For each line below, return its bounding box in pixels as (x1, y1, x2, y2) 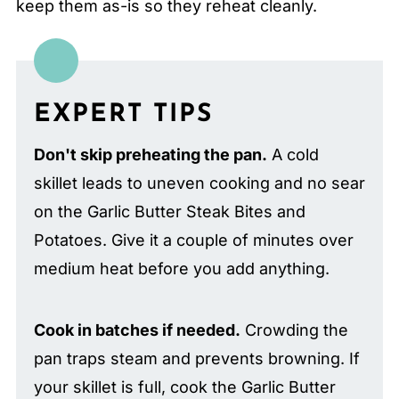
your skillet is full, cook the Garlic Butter (33, 377, 336, 396)
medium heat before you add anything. (33, 258, 330, 278)
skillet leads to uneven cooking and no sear (33, 173, 365, 192)
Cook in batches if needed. (33, 320, 240, 339)
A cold (266, 144, 319, 164)
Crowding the (240, 320, 348, 339)
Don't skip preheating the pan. (33, 144, 267, 164)
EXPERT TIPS (33, 102, 213, 127)
